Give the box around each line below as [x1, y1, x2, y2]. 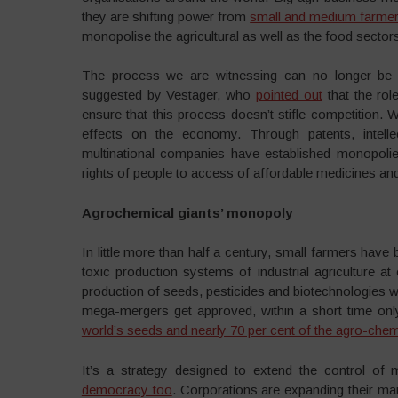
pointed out [256, 87, 322, 102]
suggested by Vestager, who [81, 87, 257, 102]
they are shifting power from [81, 8, 251, 24]
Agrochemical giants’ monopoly [81, 204, 292, 220]
